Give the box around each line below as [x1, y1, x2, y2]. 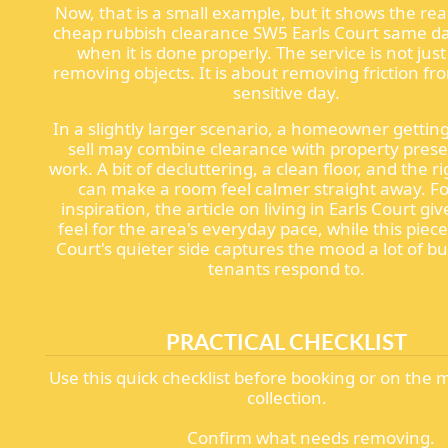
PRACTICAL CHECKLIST [166, 325, 408, 358]
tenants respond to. [208, 257, 366, 281]
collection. [246, 386, 327, 410]
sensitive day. [233, 81, 341, 105]
